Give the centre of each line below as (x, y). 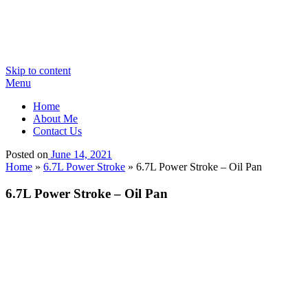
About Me (55, 119)
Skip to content (38, 70)
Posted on (27, 154)
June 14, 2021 (81, 154)
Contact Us (57, 131)
